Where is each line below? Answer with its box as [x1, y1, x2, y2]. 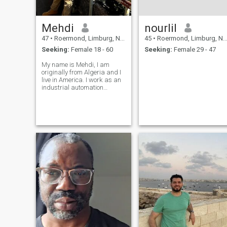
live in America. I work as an [41, 76, 121, 84]
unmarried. [41, 99, 73, 107]
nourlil [144, 21, 177, 34]
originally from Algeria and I [41, 68, 121, 77]
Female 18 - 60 [69, 46, 113, 54]
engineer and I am [41, 91, 93, 99]
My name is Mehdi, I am [41, 61, 109, 69]
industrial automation [41, 84, 103, 92]
